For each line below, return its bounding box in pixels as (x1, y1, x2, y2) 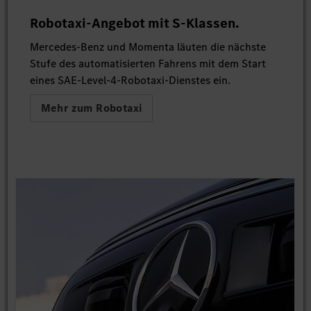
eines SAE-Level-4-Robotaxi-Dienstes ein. (29, 73, 230, 88)
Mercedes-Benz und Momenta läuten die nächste (29, 40, 266, 55)
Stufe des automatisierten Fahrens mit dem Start (29, 56, 266, 72)
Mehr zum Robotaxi (40, 101, 142, 116)
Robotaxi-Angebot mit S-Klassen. (29, 14, 239, 33)
